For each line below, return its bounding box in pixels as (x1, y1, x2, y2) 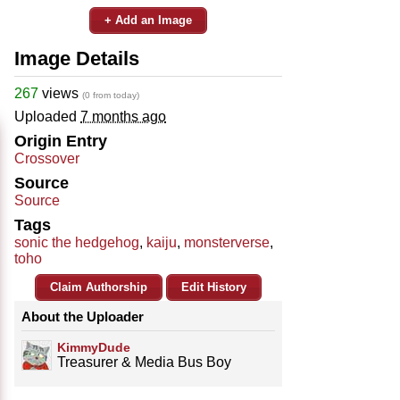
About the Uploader (21, 308, 144, 324)
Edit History (181, 279, 246, 294)
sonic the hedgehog (14, 234, 139, 250)
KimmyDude (57, 339, 130, 354)
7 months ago (80, 108, 166, 124)
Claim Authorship (50, 279, 147, 294)
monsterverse (184, 234, 270, 250)
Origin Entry (14, 131, 107, 150)
